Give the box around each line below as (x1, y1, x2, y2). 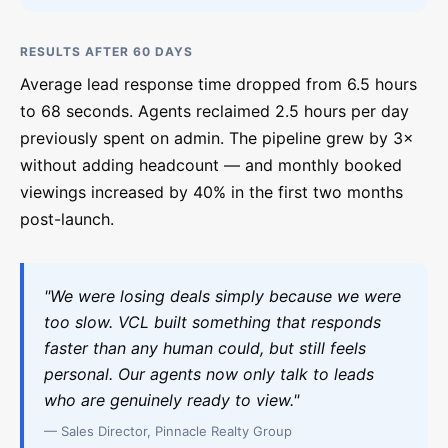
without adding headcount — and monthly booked (20, 155, 402, 175)
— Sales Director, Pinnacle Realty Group (44, 423, 292, 439)
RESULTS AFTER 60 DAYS (20, 44, 193, 59)
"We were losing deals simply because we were (44, 286, 401, 306)
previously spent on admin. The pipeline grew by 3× (20, 128, 414, 148)
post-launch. (20, 209, 114, 229)
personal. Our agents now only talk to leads (44, 364, 374, 384)
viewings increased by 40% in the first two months (20, 182, 403, 202)
